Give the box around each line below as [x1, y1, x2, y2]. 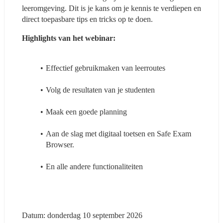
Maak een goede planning [45, 107, 127, 116]
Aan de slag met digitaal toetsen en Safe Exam [45, 129, 191, 138]
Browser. [46, 140, 74, 149]
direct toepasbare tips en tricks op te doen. [22, 14, 153, 23]
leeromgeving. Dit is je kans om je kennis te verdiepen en [22, 3, 201, 12]
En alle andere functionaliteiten [45, 162, 143, 171]
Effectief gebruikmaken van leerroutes [45, 63, 165, 72]
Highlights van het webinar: [22, 33, 115, 42]
